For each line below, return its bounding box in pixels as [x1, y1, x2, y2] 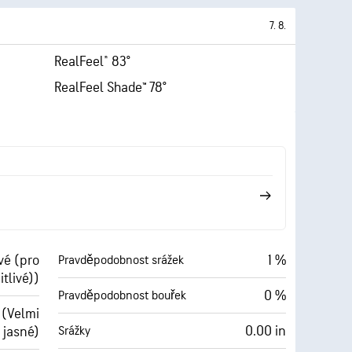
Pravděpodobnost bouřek [58, 288, 186, 303]
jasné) [3, 324, 39, 340]
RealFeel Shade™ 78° [54, 79, 167, 96]
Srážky [58, 323, 90, 339]
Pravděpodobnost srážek [58, 252, 184, 268]
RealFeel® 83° [54, 53, 130, 70]
